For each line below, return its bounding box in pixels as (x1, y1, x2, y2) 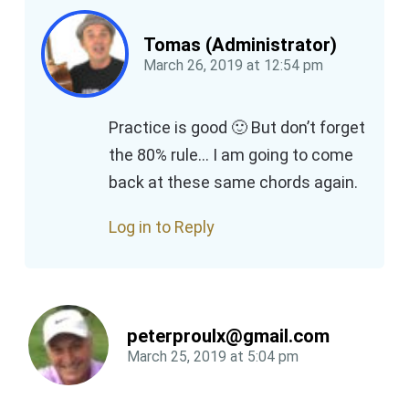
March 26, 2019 (143, 56, 243, 74)
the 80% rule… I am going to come (109, 144, 353, 164)
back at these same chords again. (109, 172, 358, 192)
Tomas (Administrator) (143, 33, 337, 56)
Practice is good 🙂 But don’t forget (109, 117, 365, 137)
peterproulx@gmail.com (127, 324, 330, 347)
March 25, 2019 (127, 347, 226, 365)
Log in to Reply (109, 216, 215, 236)
